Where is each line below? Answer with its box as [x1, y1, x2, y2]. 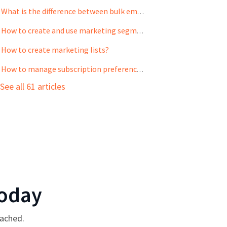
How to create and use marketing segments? [136, 26, 143, 35]
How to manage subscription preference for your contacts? [136, 64, 143, 74]
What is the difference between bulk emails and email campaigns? [137, 7, 144, 16]
